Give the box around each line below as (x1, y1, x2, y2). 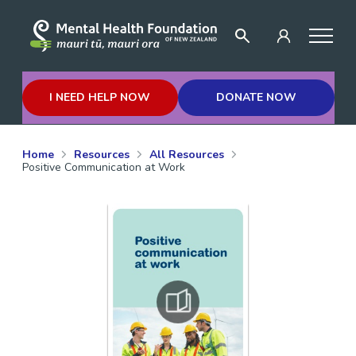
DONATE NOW (215, 89, 296, 105)
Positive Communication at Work (21, 160, 185, 175)
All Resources (149, 147, 224, 162)
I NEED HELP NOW (49, 89, 151, 105)
